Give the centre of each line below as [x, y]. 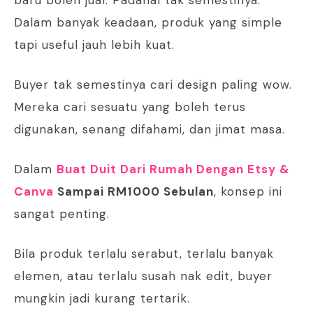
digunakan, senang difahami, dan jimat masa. [150, 130]
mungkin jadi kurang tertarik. [102, 299]
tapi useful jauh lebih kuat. [94, 45]
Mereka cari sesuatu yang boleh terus [130, 107]
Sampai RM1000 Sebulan [134, 192]
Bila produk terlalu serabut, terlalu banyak [144, 254]
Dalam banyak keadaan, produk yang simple [148, 23]
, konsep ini [248, 192]
